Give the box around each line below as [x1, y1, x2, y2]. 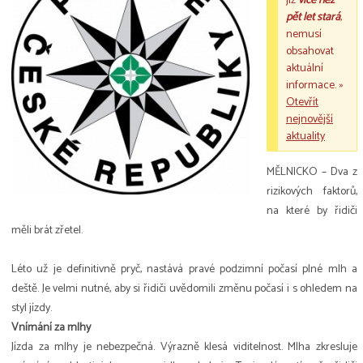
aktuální [286, 59, 323, 79]
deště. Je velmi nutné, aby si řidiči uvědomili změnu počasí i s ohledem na [11, 280, 357, 299]
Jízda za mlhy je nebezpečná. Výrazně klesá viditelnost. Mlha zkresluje [11, 338, 357, 357]
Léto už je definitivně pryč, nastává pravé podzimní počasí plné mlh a [11, 260, 357, 280]
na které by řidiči [267, 202, 357, 221]
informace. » [286, 76, 344, 96]
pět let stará [286, 8, 340, 28]
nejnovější [286, 110, 333, 130]
